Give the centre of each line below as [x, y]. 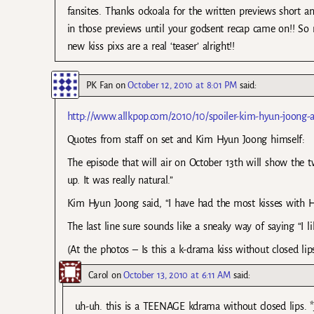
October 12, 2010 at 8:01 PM [182, 85]
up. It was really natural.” [120, 180]
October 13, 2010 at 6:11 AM [177, 275]
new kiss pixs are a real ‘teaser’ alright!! [151, 46]
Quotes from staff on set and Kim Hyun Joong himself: [186, 139]
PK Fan [100, 85]
